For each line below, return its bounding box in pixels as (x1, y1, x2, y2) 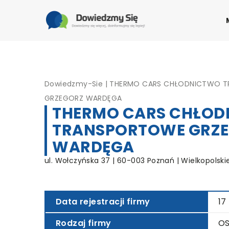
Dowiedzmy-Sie (44, 79, 103, 89)
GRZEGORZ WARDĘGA (44, 93, 122, 103)
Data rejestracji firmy (56, 196, 150, 208)
